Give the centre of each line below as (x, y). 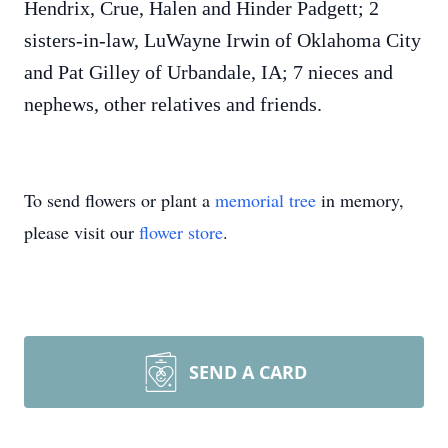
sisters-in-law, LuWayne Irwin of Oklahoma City (222, 40)
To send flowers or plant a (119, 200)
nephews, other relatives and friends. (173, 104)
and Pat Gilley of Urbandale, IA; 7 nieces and (208, 72)
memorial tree (265, 200)
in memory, (360, 200)
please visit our (81, 232)
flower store (181, 232)
